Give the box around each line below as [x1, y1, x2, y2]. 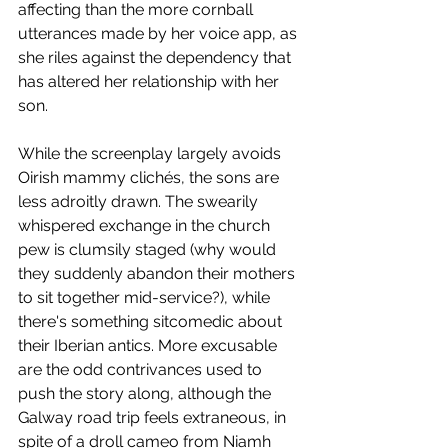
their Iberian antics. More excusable [18, 336, 281, 355]
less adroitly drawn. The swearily [18, 192, 262, 211]
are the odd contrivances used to [18, 360, 266, 379]
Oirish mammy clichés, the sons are [18, 168, 283, 187]
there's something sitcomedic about [18, 312, 286, 331]
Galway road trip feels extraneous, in [18, 408, 290, 427]
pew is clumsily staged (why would [18, 240, 280, 259]
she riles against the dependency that [18, 48, 295, 67]
